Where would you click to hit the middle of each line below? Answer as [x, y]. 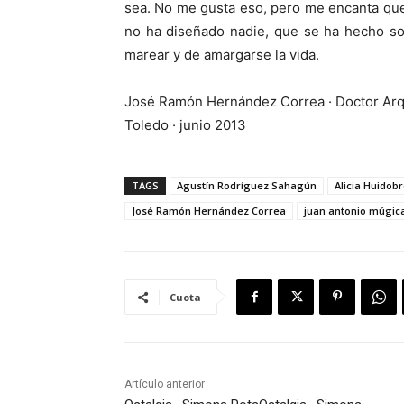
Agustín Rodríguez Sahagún [247, 186]
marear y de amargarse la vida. [222, 55]
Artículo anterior [165, 385]
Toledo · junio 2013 [185, 125]
